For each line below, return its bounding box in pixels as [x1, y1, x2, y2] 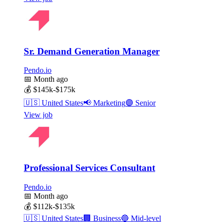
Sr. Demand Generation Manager [24, 46, 160, 56]
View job [24, 111, 53, 119]
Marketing [91, 99, 125, 108]
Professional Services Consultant [24, 163, 155, 173]
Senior [133, 99, 156, 108]
